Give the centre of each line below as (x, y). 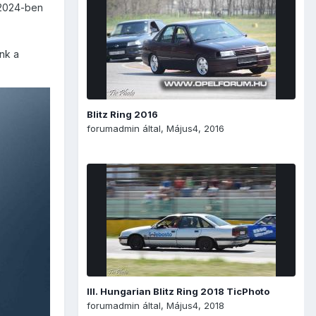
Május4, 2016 (195, 128)
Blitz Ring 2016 (122, 114)
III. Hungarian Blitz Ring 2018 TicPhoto (178, 291)
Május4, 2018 (195, 305)
